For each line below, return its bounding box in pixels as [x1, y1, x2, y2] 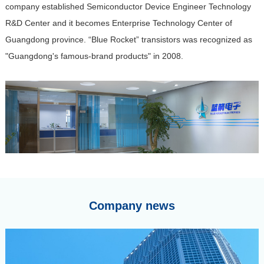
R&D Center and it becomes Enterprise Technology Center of [5, 18, 232, 28]
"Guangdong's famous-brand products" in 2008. [5, 51, 183, 61]
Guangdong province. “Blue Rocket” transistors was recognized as [5, 35, 252, 44]
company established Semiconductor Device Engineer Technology [5, 2, 251, 11]
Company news [89, 199, 175, 212]
